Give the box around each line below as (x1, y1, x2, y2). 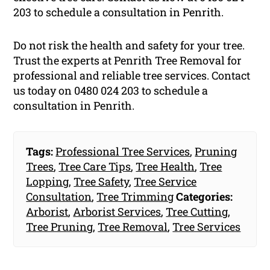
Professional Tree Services (55, 143, 190, 159)
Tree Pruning (26, 219, 93, 234)
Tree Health (136, 159, 195, 174)
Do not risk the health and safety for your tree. (13, 37, 245, 52)
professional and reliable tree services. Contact (13, 67, 251, 83)
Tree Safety (74, 174, 130, 189)
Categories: (176, 189, 233, 204)
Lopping (26, 174, 69, 189)
